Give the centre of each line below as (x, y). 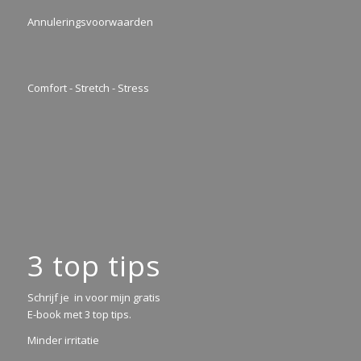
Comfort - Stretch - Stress (88, 87)
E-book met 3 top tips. (79, 314)
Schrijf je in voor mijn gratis (93, 297)
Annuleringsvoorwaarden (90, 21)
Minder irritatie (63, 340)
